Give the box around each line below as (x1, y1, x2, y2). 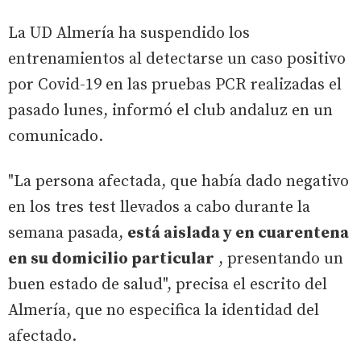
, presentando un (214, 249, 343, 270)
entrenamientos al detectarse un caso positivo (8, 49, 346, 70)
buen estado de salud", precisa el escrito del (8, 275, 327, 296)
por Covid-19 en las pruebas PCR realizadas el (8, 75, 342, 96)
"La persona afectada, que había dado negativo (8, 172, 349, 193)
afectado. (8, 326, 77, 347)
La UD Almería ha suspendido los (8, 23, 250, 44)
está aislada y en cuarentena (127, 223, 349, 244)
